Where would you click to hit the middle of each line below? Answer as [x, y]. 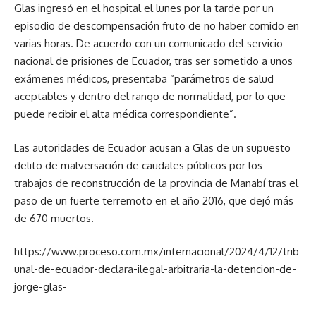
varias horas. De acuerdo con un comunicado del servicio [148, 44]
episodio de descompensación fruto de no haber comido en [157, 26]
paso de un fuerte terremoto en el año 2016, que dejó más [154, 200]
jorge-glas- [41, 287]
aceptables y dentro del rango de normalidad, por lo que [150, 97]
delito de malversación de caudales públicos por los [138, 165]
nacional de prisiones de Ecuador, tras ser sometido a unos [153, 61]
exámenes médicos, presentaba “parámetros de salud [144, 79]
